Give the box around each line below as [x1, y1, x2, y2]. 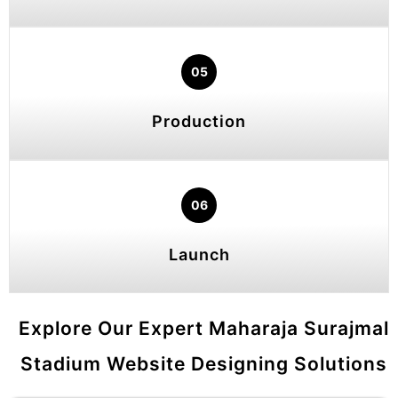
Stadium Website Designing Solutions [20, 353, 387, 375]
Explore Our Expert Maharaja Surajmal [18, 317, 389, 339]
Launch [168, 245, 230, 264]
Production [152, 112, 246, 131]
